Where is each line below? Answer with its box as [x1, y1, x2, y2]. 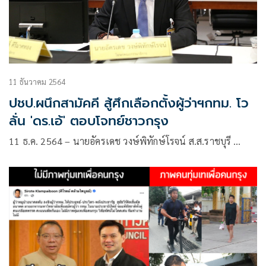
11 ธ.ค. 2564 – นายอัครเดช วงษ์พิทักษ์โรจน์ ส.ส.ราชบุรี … [9, 135, 241, 148]
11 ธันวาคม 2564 [9, 77, 66, 87]
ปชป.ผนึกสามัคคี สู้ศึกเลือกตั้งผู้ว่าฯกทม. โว [9, 93, 249, 113]
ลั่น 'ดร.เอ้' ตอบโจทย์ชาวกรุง [9, 111, 169, 131]
